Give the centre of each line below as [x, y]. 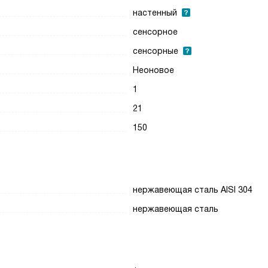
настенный [155, 13]
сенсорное [156, 32]
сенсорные [156, 51]
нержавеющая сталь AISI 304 [193, 190]
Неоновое [154, 70]
